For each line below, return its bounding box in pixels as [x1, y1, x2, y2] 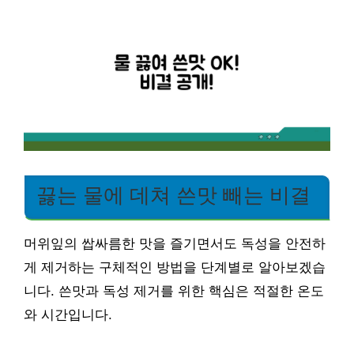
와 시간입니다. [24, 307, 112, 322]
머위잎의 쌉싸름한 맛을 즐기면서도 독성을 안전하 [24, 235, 326, 251]
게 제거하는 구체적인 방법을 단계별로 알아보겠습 [24, 259, 326, 275]
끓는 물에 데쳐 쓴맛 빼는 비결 [36, 183, 311, 206]
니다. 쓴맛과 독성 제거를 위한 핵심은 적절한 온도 [24, 283, 324, 299]
